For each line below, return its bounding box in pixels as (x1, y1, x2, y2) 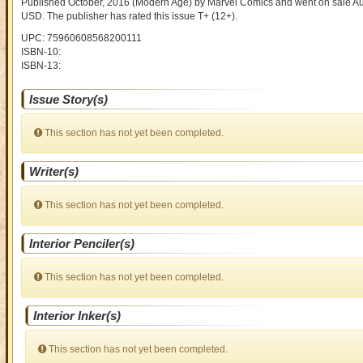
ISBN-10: (20, 46, 61, 58)
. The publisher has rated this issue (41, 11, 198, 22)
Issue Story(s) (28, 92, 108, 106)
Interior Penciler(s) (28, 237, 135, 250)
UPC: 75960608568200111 (20, 32, 142, 44)
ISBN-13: (20, 60, 61, 71)
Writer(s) (28, 164, 79, 178)
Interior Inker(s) (32, 309, 121, 322)
